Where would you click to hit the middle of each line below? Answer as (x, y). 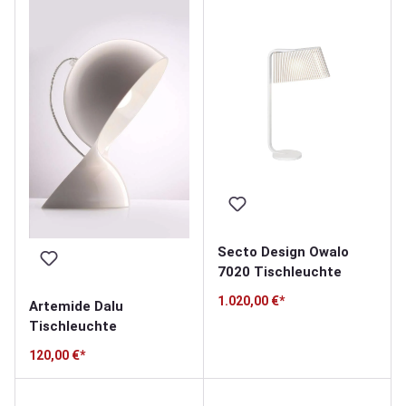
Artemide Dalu (76, 307)
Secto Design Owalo (283, 251)
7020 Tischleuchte (279, 271)
